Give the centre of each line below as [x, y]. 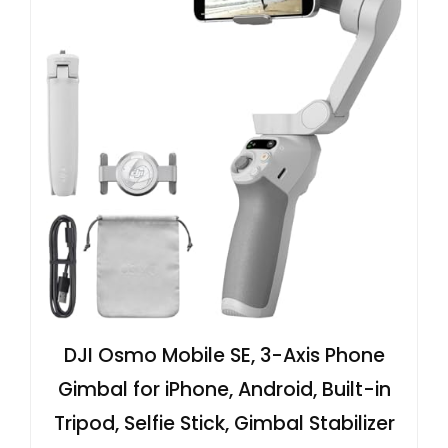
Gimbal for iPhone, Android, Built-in [224, 390]
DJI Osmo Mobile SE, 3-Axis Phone [224, 356]
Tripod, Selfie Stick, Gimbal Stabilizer [224, 424]
